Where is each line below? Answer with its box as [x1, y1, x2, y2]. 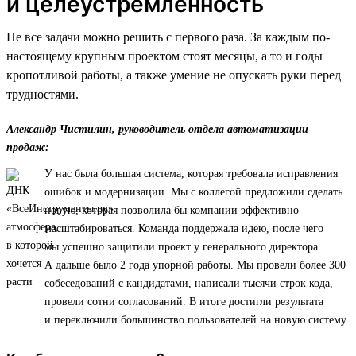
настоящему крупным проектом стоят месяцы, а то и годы [6, 48, 323, 63]
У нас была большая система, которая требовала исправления [44, 167, 338, 180]
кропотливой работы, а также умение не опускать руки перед [6, 68, 341, 82]
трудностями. [6, 87, 79, 101]
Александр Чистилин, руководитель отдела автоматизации [6, 122, 308, 135]
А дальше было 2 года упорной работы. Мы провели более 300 [44, 258, 346, 271]
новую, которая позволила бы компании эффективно [44, 203, 299, 216]
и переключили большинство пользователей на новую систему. [44, 313, 349, 326]
